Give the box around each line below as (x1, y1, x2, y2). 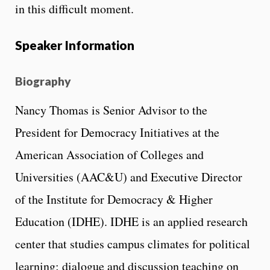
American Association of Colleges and (15, 146, 204, 163)
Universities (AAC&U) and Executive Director (15, 169, 242, 186)
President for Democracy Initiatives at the (15, 124, 219, 141)
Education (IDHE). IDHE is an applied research (15, 213, 248, 230)
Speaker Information (15, 37, 134, 52)
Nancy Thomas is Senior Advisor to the (15, 102, 207, 119)
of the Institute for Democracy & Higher (15, 191, 213, 208)
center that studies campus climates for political (15, 236, 250, 253)
